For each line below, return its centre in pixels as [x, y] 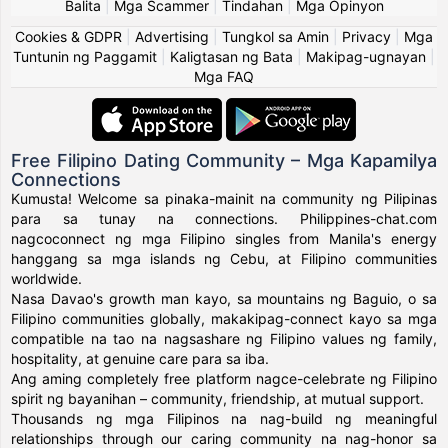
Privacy [366, 36]
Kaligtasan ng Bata [231, 56]
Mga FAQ [224, 76]
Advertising [172, 36]
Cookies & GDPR [68, 36]
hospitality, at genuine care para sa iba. [140, 358]
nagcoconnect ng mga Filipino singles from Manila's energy [224, 238]
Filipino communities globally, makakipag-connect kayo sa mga [224, 318]
